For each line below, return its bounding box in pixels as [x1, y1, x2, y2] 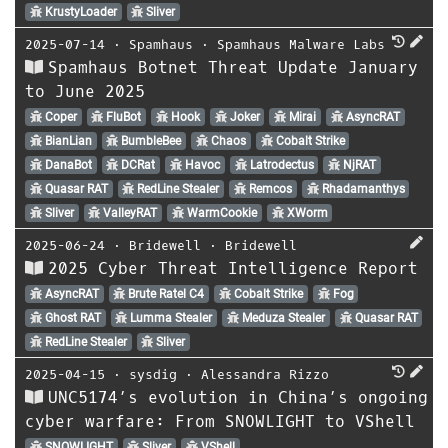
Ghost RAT [41, 310, 101, 325]
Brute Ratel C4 [125, 286, 205, 301]
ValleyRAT [100, 205, 158, 220]
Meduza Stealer [238, 310, 325, 325]
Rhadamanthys [318, 181, 405, 196]
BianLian [41, 133, 92, 148]
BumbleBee [118, 133, 182, 148]
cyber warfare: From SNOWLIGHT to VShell [25, 410, 415, 432]
